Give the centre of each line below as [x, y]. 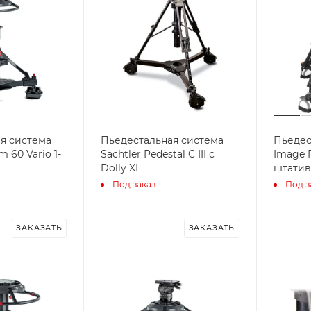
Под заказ [134, 185]
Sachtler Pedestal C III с [158, 154]
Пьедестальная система [162, 140]
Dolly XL [121, 168]
